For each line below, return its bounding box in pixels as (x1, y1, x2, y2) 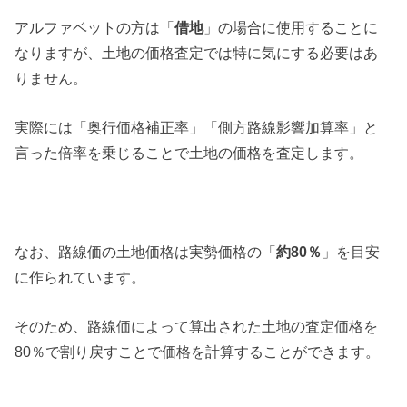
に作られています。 (15, 269, 146, 285)
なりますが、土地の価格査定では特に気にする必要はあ (15, 44, 379, 61)
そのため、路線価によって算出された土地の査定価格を (15, 318, 379, 335)
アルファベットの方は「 (15, 18, 175, 35)
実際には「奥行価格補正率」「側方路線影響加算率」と (15, 119, 379, 136)
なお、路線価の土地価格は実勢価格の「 (15, 243, 277, 260)
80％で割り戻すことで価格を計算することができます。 (15, 343, 381, 361)
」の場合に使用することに (203, 18, 379, 35)
